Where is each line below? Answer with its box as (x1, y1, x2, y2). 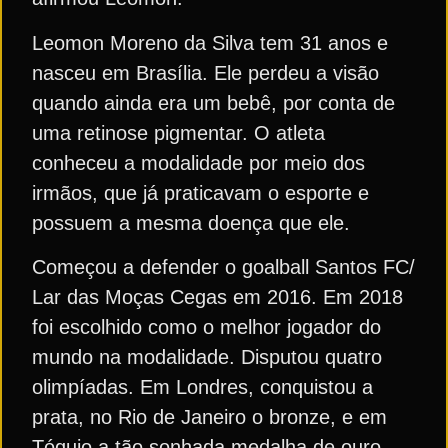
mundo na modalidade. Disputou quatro (32, 346, 382, 369)
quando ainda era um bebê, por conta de (32, 91, 395, 114)
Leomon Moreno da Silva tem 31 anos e (32, 31, 388, 54)
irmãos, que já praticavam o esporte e (32, 181, 369, 204)
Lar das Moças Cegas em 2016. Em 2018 (32, 286, 403, 309)
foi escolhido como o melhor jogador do (32, 316, 381, 339)
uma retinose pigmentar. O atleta (32, 121, 325, 144)
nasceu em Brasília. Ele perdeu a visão (32, 61, 379, 84)
